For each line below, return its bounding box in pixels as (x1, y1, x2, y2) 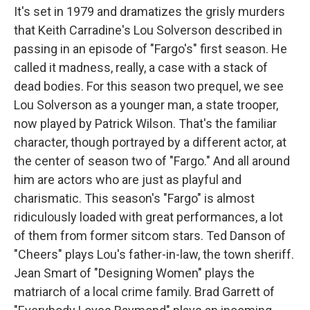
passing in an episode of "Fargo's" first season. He (14, 42, 287, 57)
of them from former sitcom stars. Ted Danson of (14, 228, 286, 244)
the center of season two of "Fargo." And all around (14, 154, 290, 169)
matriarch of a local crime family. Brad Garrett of (14, 284, 275, 300)
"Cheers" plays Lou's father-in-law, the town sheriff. (14, 247, 294, 262)
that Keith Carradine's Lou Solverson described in (14, 23, 282, 38)
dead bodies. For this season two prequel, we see (14, 79, 284, 94)
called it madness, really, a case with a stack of (14, 60, 268, 75)
